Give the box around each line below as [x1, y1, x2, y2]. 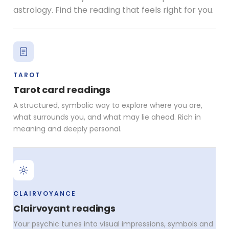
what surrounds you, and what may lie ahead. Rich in [13, 111, 201, 122]
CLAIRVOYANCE [13, 189, 76, 198]
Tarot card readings [13, 83, 111, 96]
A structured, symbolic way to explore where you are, [13, 100, 202, 110]
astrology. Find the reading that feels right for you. [13, 4, 214, 16]
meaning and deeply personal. [13, 123, 122, 134]
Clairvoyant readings [13, 201, 116, 215]
